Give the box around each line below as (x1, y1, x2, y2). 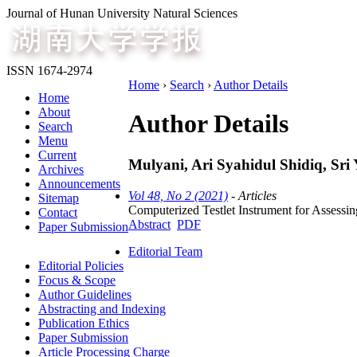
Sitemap (38, 191, 79, 205)
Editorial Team (128, 244, 202, 258)
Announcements (38, 177, 120, 190)
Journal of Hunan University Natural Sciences (6, 6, 237, 20)
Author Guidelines (38, 287, 131, 301)
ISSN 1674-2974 (6, 64, 92, 77)
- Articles (228, 188, 277, 202)
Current (38, 148, 76, 162)
